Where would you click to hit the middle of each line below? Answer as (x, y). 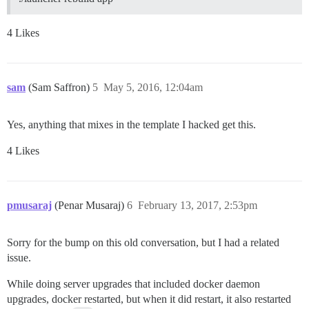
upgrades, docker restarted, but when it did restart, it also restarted (149, 299)
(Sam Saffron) (60, 88)
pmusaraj (29, 206)
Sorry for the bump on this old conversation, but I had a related (143, 243)
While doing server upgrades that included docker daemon (133, 284)
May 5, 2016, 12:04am (153, 88)
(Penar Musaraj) (91, 206)
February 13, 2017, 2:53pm (198, 206)
